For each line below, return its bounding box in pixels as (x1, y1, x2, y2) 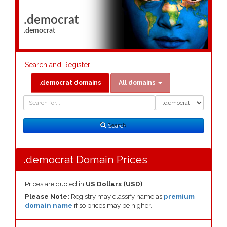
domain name (25, 202, 72, 209)
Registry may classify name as (71, 193, 164, 200)
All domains (119, 79, 156, 86)
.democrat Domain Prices (23, 153, 147, 166)
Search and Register (25, 61, 90, 69)
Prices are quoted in (25, 180, 86, 188)
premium (164, 193, 195, 200)
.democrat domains (39, 79, 101, 86)
